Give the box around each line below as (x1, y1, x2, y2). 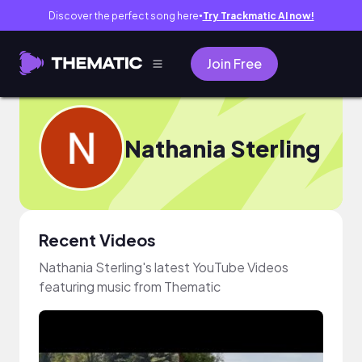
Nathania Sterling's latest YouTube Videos (39, 259, 288, 276)
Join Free (207, 55, 262, 72)
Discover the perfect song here (48, 9, 199, 22)
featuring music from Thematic (39, 278, 221, 295)
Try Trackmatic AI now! (202, 9, 314, 22)
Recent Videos (39, 229, 156, 250)
